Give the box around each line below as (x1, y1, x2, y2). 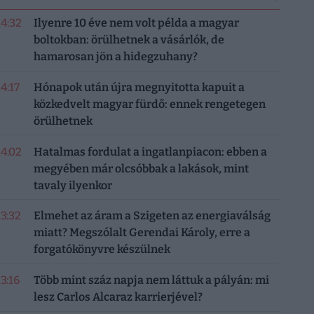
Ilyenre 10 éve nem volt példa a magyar (33, 16, 239, 29)
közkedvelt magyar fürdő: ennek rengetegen (33, 97, 266, 111)
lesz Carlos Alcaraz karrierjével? (33, 290, 203, 303)
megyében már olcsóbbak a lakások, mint (33, 161, 249, 175)
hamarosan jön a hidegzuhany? (33, 50, 198, 63)
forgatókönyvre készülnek (33, 243, 170, 257)
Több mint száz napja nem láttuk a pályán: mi (33, 273, 269, 287)
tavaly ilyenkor (33, 178, 112, 192)
